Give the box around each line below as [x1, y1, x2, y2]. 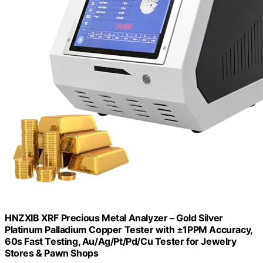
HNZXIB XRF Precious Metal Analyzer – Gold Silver [5, 211, 223, 224]
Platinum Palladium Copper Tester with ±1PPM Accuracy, [5, 223, 252, 235]
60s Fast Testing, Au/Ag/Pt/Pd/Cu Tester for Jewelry [5, 235, 237, 247]
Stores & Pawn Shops [5, 247, 99, 259]
